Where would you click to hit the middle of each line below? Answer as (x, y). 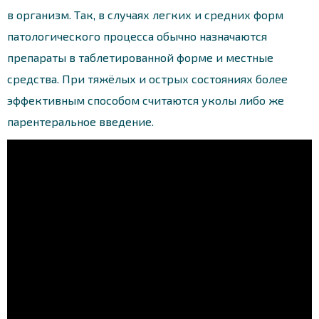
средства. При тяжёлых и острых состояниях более (147, 78)
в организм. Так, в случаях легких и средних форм (145, 14)
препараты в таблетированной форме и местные (140, 57)
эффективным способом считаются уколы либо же (146, 100)
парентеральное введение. (80, 121)
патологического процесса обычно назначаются (137, 36)
